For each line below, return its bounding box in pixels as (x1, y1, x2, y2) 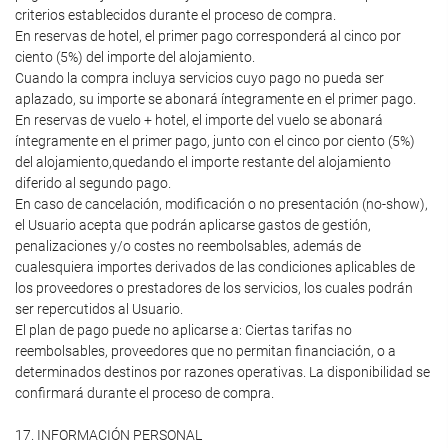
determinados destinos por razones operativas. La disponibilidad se (15, 364, 430, 380)
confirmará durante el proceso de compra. (15, 385, 274, 401)
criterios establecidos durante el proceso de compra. (15, 7, 336, 23)
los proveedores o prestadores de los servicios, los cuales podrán (15, 280, 413, 296)
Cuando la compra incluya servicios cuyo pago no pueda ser (15, 70, 384, 86)
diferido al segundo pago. (15, 175, 171, 191)
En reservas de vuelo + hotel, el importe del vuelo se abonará (15, 112, 383, 128)
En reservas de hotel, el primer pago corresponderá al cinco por (15, 28, 401, 44)
